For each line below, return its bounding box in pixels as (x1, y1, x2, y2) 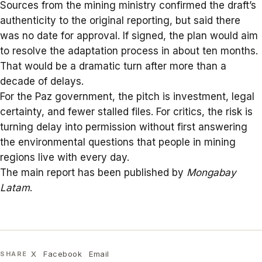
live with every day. (35, 151, 129, 163)
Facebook (43, 249, 82, 259)
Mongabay (187, 166, 236, 178)
